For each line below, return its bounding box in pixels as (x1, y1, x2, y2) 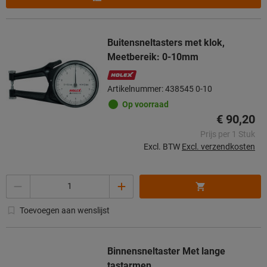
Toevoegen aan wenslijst (20, 205, 110, 215)
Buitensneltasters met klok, (107, 36, 225, 48)
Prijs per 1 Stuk (200, 129, 255, 139)
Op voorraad (122, 99, 169, 109)
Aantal (6, 175, 30, 185)
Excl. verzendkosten (182, 141, 255, 151)
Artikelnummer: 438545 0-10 (107, 83, 212, 94)
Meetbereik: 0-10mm (107, 51, 198, 63)
